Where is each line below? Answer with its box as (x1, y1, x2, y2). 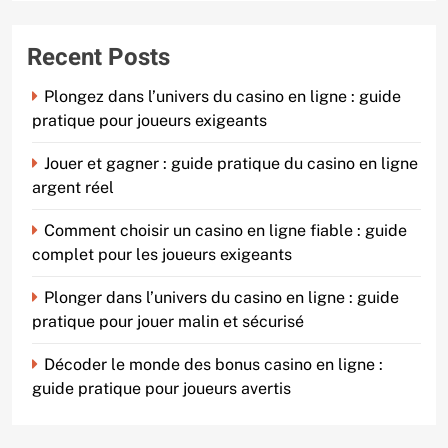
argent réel (32, 178, 114, 198)
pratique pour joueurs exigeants (32, 111, 267, 131)
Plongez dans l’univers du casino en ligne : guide (44, 87, 401, 107)
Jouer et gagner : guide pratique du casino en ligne (44, 154, 418, 174)
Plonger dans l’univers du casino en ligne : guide (44, 288, 399, 308)
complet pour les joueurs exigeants (32, 245, 292, 265)
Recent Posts (27, 40, 170, 76)
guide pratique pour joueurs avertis (32, 379, 291, 399)
